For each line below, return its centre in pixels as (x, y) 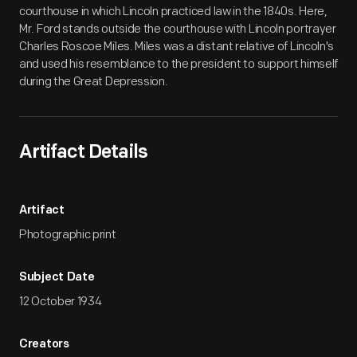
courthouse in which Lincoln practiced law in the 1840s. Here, (173, 12)
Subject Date (57, 278)
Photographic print (68, 235)
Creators (44, 345)
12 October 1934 (61, 302)
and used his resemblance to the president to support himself (179, 64)
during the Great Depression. (94, 82)
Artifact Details (83, 153)
